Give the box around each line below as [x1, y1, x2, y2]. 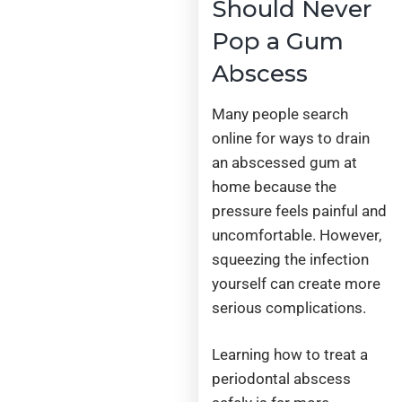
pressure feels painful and [212, 201, 388, 220]
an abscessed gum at [212, 153, 358, 171]
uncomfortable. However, [212, 225, 382, 244]
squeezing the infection [212, 249, 370, 268]
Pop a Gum [212, 26, 345, 56]
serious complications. [212, 298, 367, 317]
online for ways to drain [212, 128, 371, 147]
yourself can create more [212, 274, 381, 293]
